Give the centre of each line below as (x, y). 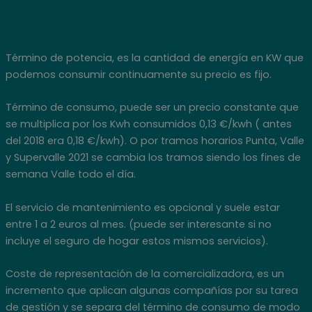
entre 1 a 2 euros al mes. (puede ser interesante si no (138, 224)
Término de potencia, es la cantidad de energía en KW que (154, 58)
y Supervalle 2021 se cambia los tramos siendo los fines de (153, 158)
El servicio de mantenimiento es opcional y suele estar (142, 207)
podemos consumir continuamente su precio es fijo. (140, 75)
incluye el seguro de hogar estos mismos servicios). (136, 241)
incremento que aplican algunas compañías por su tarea (151, 291)
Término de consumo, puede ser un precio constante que (152, 108)
